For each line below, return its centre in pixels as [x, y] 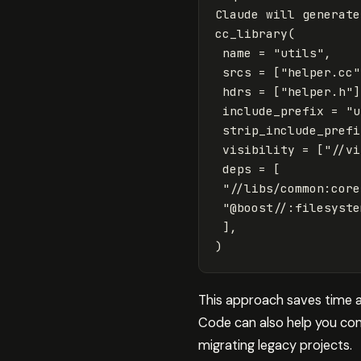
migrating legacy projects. [275, 345]
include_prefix [273, 110]
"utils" [299, 52]
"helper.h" [317, 91]
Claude [237, 14]
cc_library [251, 33]
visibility [259, 149]
